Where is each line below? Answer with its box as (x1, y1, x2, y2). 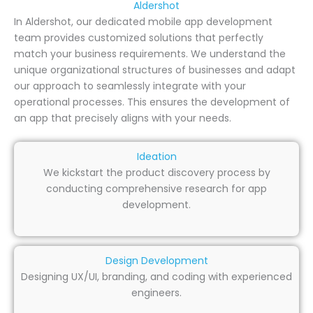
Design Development (105, 254, 208, 268)
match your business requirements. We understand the (14, 46, 286, 61)
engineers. (131, 286, 182, 300)
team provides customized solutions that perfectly (14, 30, 263, 45)
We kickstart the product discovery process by (43, 166, 270, 180)
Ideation (136, 150, 177, 164)
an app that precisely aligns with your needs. (14, 110, 231, 125)
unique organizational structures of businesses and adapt (14, 62, 296, 77)
